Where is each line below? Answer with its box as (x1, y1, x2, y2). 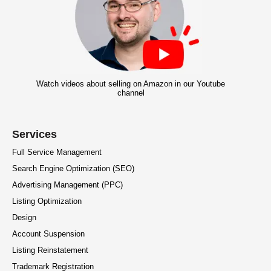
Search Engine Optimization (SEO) (12, 164, 134, 174)
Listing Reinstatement (12, 246, 88, 255)
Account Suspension (12, 229, 85, 239)
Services (12, 128, 57, 141)
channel (117, 88, 145, 98)
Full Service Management (12, 148, 102, 157)
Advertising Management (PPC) (12, 180, 123, 190)
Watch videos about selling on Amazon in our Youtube (36, 79, 226, 89)
